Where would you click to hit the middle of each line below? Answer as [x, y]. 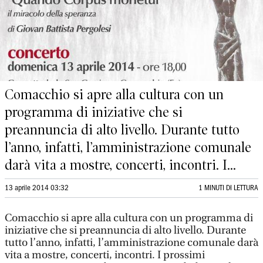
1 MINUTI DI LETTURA [228, 188]
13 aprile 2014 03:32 [37, 188]
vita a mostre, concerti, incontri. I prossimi [105, 255]
